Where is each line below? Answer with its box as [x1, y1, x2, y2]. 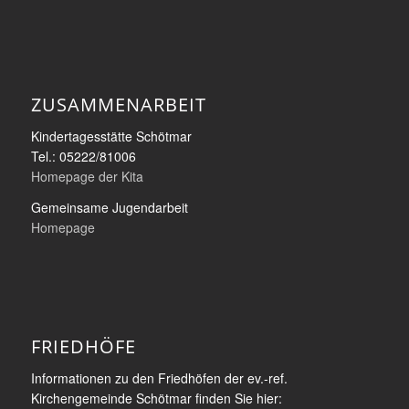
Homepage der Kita [30, 166, 143, 185]
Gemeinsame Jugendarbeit [30, 197, 188, 216]
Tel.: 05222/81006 [30, 146, 136, 165]
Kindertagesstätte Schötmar [30, 126, 192, 145]
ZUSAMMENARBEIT [30, 92, 206, 117]
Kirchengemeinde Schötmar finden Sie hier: [30, 388, 282, 407]
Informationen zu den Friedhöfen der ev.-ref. [30, 368, 288, 387]
